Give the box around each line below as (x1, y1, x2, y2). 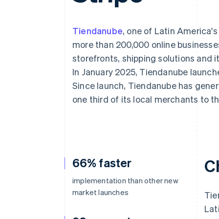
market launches (72, 187, 129, 197)
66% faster (72, 155, 131, 170)
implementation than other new (72, 175, 178, 185)
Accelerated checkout (35, 4, 106, 13)
